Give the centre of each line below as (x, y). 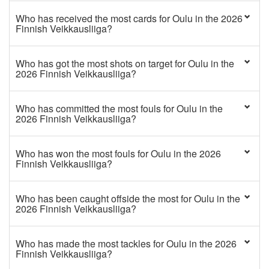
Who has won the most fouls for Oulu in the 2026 (118, 153)
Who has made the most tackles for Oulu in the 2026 (126, 243)
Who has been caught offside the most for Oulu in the (128, 198)
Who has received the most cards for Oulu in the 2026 (129, 18)
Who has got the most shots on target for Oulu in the (125, 63)
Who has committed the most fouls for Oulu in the (119, 108)
